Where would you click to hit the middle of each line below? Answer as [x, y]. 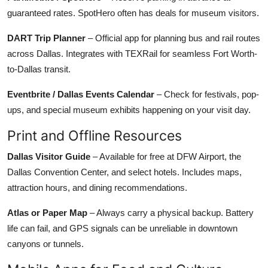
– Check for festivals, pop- [207, 94]
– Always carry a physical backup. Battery [170, 212]
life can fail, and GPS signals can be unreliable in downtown [122, 228]
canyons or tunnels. [45, 243]
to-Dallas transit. [39, 69]
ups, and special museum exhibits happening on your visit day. [129, 109]
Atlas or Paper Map [47, 212]
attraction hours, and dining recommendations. [97, 187]
